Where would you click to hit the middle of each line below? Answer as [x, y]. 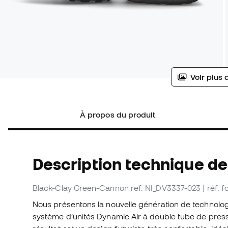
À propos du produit [118, 115]
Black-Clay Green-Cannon [81, 188]
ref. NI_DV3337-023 [166, 188]
